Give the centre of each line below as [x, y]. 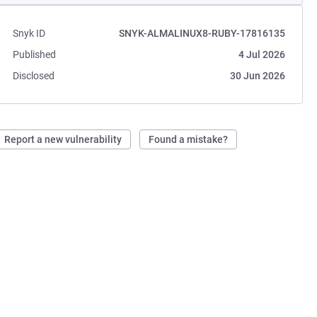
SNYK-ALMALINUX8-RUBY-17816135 [202, 33]
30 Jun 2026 [257, 76]
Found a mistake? [189, 139]
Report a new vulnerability [63, 139]
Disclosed [34, 76]
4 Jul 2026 [261, 54]
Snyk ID [29, 33]
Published [35, 54]
